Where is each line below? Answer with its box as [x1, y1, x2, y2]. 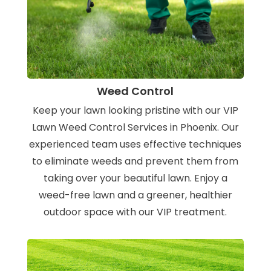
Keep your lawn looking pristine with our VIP [32, 103, 238, 118]
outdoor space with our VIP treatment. [44, 205, 227, 220]
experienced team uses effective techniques [29, 137, 242, 152]
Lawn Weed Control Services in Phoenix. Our [31, 120, 239, 135]
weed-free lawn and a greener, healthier [38, 188, 232, 203]
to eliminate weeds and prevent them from [32, 154, 239, 169]
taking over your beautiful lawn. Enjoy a [43, 171, 227, 186]
